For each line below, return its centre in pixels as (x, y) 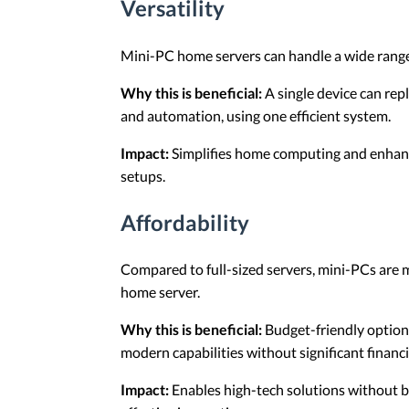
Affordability (185, 222)
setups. (143, 175)
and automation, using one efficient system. (256, 115)
